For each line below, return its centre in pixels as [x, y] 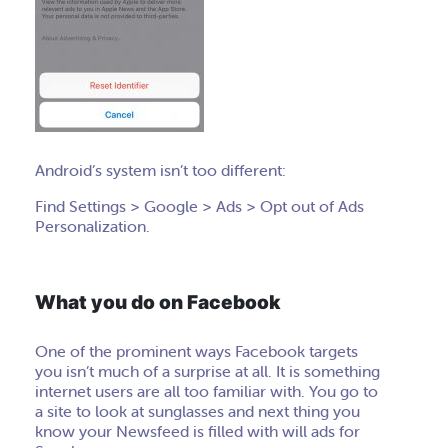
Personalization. [92, 226]
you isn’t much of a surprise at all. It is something [207, 371]
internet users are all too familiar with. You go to [206, 391]
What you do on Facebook [158, 302]
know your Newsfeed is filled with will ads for [197, 431]
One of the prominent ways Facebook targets [196, 351]
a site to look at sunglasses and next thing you [197, 411]
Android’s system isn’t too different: [160, 170]
